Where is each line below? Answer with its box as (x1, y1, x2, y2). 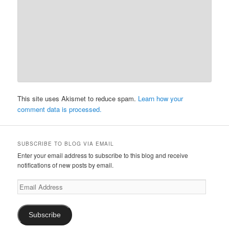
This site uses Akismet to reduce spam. (17, 94, 139, 104)
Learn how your (138, 94, 184, 104)
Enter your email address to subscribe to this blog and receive (17, 150, 189, 159)
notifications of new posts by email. (17, 160, 114, 169)
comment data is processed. (17, 104, 102, 114)
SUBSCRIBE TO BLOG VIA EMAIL (17, 140, 114, 147)
